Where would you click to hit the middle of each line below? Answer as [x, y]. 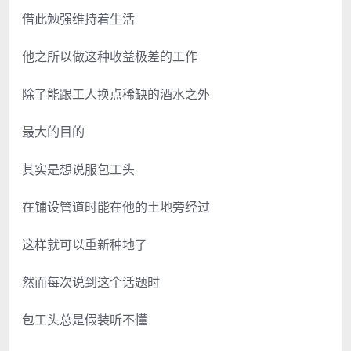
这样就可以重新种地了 [85, 244]
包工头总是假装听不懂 [85, 319]
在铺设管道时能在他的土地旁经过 [116, 206]
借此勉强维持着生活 [78, 18]
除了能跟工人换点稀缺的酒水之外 [116, 94]
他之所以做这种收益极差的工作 [110, 56]
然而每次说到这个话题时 [91, 282]
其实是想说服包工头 [78, 169]
